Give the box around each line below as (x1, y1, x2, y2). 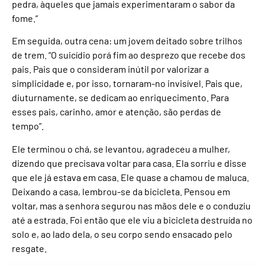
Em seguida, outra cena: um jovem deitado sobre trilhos (12, 35, 243, 47)
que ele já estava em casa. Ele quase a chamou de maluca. (12, 171, 249, 183)
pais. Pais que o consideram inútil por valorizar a (12, 63, 209, 75)
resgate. (12, 242, 47, 254)
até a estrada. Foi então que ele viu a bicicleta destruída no (12, 214, 253, 225)
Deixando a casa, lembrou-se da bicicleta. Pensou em (12, 185, 230, 197)
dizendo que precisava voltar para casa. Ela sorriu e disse (12, 157, 247, 169)
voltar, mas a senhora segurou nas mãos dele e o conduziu (12, 199, 251, 211)
